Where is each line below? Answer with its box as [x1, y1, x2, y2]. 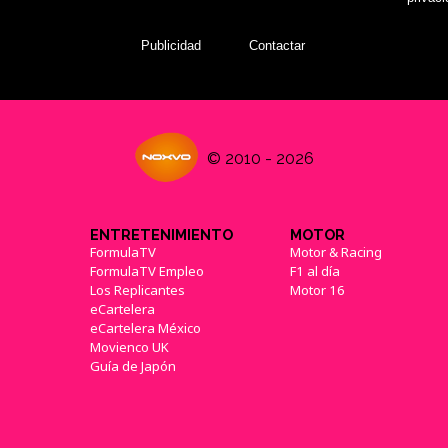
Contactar [249, 38, 306, 54]
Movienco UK [89, 338, 169, 357]
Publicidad [140, 38, 201, 54]
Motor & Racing [289, 243, 382, 262]
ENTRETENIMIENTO [89, 226, 233, 244]
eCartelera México [89, 319, 201, 338]
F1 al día [289, 262, 340, 281]
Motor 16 [289, 281, 345, 300]
